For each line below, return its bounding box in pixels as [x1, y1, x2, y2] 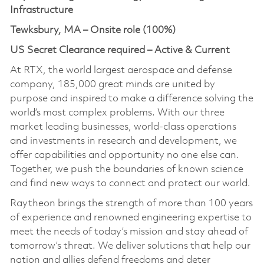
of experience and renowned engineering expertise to [9, 212, 252, 223]
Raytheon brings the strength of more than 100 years [9, 198, 253, 209]
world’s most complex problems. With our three [9, 107, 225, 118]
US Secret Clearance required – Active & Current [9, 45, 230, 55]
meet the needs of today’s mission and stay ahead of [9, 226, 248, 237]
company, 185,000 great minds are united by [9, 79, 215, 90]
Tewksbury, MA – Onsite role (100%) [9, 25, 176, 35]
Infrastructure [9, 5, 73, 15]
